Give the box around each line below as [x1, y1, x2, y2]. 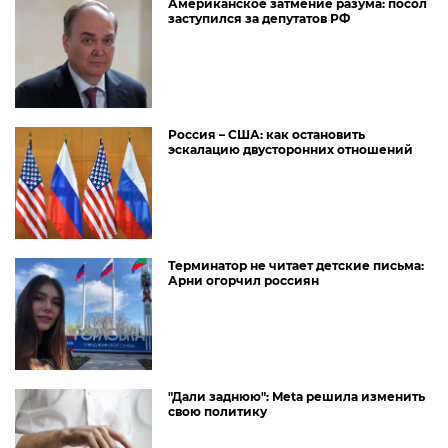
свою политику [168, 404, 267, 419]
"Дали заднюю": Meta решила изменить [168, 389, 425, 404]
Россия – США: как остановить [168, 127, 365, 142]
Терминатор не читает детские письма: [168, 258, 424, 273]
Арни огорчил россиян [168, 273, 319, 288]
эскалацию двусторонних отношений [168, 142, 413, 157]
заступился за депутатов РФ [168, 11, 350, 26]
